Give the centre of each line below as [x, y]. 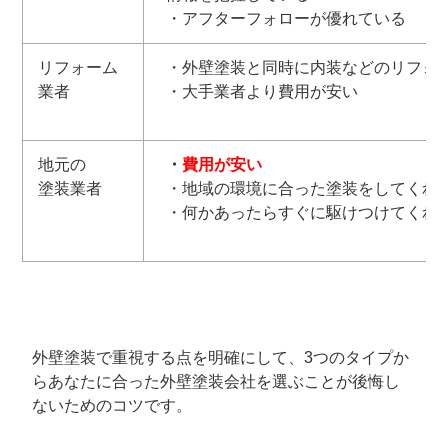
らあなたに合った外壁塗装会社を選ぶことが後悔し [216, 382]
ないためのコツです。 [112, 406]
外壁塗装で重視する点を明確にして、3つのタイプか [221, 358]
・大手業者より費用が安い [261, 92]
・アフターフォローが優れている [285, 19]
